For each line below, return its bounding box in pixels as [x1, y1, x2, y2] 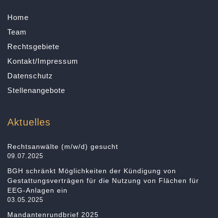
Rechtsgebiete [7, 42, 59, 51]
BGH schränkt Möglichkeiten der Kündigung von [7, 167, 176, 175]
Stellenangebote [7, 86, 65, 94]
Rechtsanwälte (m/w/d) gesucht [7, 143, 118, 150]
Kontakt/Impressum [7, 57, 78, 65]
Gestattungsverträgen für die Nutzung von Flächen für [7, 177, 199, 184]
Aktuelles [7, 117, 51, 127]
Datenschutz [7, 72, 53, 80]
